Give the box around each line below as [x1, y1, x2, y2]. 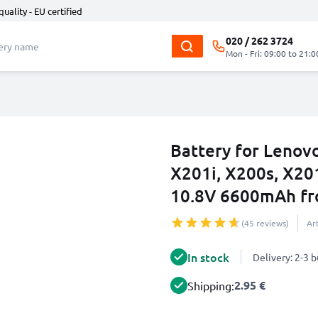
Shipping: [187, 278, 234, 292]
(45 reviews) [241, 217, 289, 229]
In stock [187, 249, 229, 265]
